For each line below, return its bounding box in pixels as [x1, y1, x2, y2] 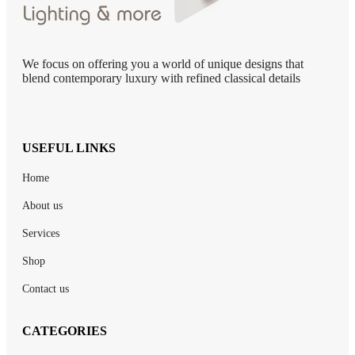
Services [22, 227, 59, 239]
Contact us [22, 282, 69, 295]
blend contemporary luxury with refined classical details [22, 71, 300, 85]
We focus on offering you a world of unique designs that [22, 56, 303, 71]
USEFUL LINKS [22, 140, 116, 155]
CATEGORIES [22, 323, 107, 338]
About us [22, 199, 63, 212]
